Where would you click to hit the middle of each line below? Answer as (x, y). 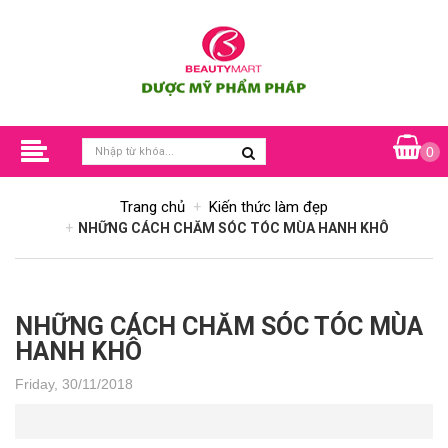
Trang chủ (152, 207)
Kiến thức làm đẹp (268, 207)
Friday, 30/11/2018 (74, 384)
